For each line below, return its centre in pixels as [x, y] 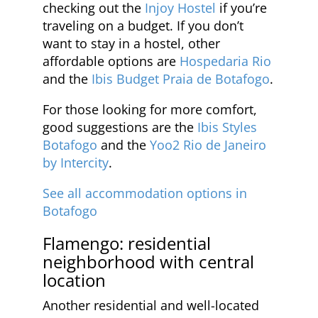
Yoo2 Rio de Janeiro [208, 144]
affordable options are [111, 61]
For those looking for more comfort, [150, 109]
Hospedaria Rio [225, 61]
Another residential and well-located [151, 305]
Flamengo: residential [127, 243]
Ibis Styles [227, 127]
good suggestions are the [120, 127]
